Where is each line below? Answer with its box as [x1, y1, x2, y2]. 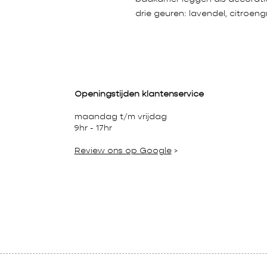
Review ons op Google [74, 147, 172, 155]
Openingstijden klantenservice [74, 90, 204, 98]
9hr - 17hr [74, 124, 114, 132]
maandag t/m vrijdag [74, 113, 169, 121]
